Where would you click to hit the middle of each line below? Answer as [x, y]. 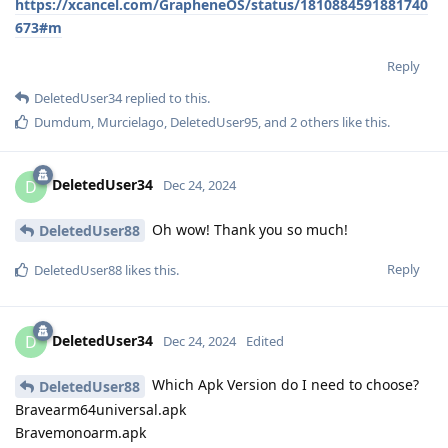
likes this [149, 270]
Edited [265, 341]
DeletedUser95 [214, 121]
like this [363, 121]
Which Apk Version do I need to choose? [283, 385]
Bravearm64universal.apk [100, 410]
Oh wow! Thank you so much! [248, 229]
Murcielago [130, 121]
